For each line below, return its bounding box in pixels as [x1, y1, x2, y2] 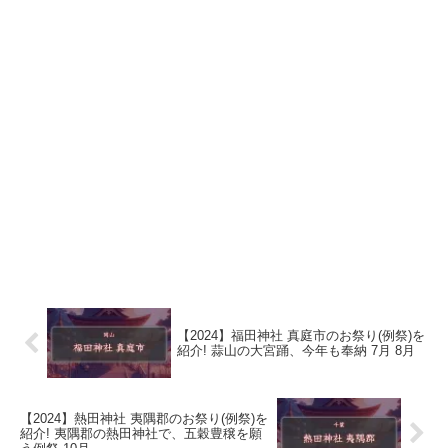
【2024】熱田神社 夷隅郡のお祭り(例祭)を [20, 410, 268, 426]
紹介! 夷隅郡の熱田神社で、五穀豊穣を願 [20, 425, 262, 441]
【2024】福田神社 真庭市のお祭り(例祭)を [177, 328, 426, 344]
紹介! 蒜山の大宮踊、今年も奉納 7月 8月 [177, 343, 416, 359]
